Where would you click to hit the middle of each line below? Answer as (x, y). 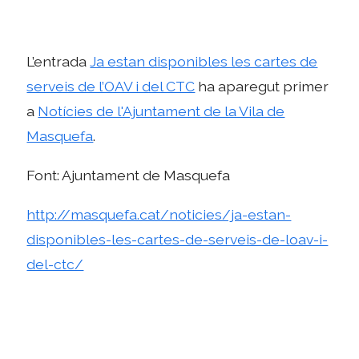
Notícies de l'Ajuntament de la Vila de (161, 111)
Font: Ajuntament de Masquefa (129, 175)
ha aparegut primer (262, 87)
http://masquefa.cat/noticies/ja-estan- (159, 214)
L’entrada (58, 62)
